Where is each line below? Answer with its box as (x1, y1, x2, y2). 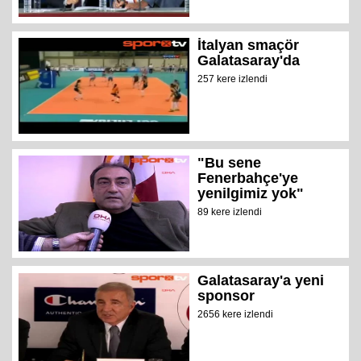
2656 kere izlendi (197, 308, 274, 320)
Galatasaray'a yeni (197, 272, 325, 288)
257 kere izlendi (197, 73, 268, 85)
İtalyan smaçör (197, 37, 300, 54)
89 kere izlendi (197, 206, 263, 218)
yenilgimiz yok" (197, 185, 305, 202)
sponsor (197, 287, 255, 304)
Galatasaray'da (197, 52, 301, 69)
